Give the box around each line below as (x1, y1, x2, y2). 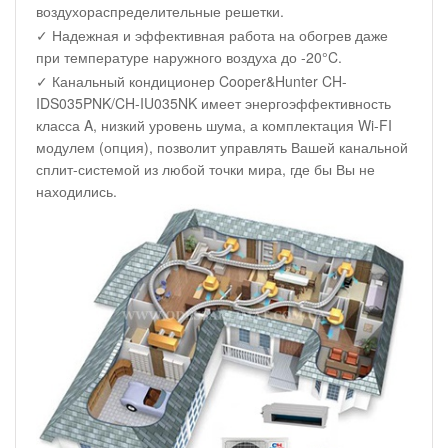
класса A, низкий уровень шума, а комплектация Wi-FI (36, 115, 392, 136)
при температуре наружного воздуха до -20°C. (36, 47, 342, 68)
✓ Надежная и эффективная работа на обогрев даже (36, 25, 388, 46)
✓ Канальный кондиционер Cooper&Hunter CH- (36, 71, 347, 92)
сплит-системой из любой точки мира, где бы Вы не (36, 159, 375, 180)
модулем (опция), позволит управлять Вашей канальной (36, 137, 408, 158)
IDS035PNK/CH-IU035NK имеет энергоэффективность (36, 93, 391, 114)
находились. (36, 181, 117, 202)
